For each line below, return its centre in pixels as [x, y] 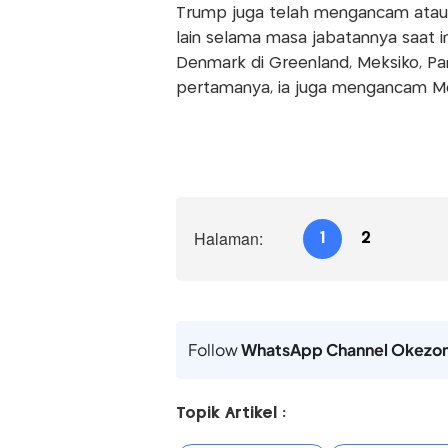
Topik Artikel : [230, 414]
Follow [214, 350]
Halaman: [228, 239]
